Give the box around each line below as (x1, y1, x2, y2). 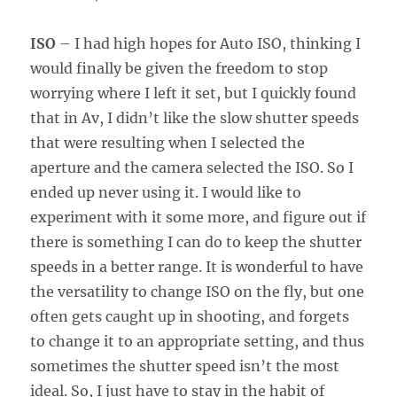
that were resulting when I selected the (30, 133, 306, 152)
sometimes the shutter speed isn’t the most (30, 356, 340, 375)
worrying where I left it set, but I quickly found (30, 83, 357, 102)
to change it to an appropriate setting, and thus (30, 331, 365, 350)
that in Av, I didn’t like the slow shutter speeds (30, 108, 360, 127)
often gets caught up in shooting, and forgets (30, 307, 350, 325)
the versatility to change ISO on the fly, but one (30, 282, 365, 300)
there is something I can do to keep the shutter (30, 232, 362, 251)
